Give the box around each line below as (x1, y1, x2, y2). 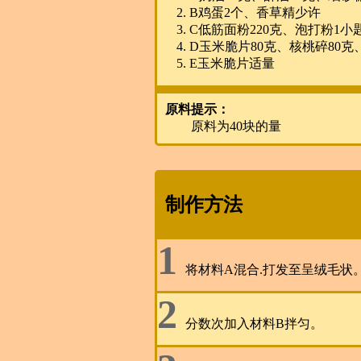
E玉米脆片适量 (189, 56, 275, 71)
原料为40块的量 (191, 119, 281, 134)
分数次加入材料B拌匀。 (185, 317, 323, 331)
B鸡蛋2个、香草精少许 (189, 6, 321, 20)
